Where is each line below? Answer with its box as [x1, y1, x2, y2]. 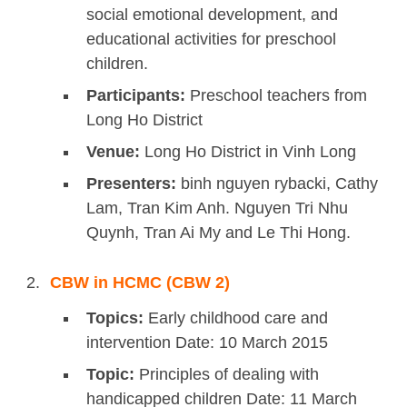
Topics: [86, 309, 144, 328]
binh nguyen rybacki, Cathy [176, 174, 378, 194]
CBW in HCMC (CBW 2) [50, 273, 230, 293]
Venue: [86, 143, 140, 162]
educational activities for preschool [86, 30, 336, 49]
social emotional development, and [86, 5, 338, 25]
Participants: [86, 86, 185, 105]
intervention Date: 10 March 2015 [86, 333, 328, 352]
